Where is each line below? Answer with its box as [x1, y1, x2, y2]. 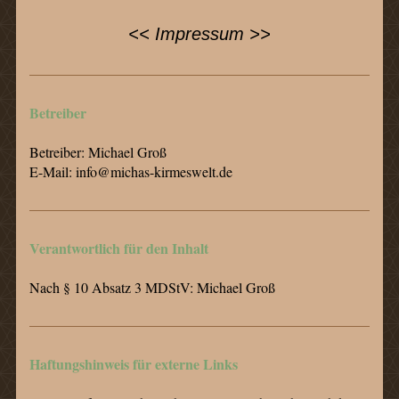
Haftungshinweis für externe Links [28, 353, 238, 374]
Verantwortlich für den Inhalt [28, 237, 208, 258]
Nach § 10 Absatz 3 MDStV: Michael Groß [28, 277, 275, 297]
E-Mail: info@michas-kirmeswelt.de [28, 161, 232, 181]
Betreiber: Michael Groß [28, 142, 167, 161]
